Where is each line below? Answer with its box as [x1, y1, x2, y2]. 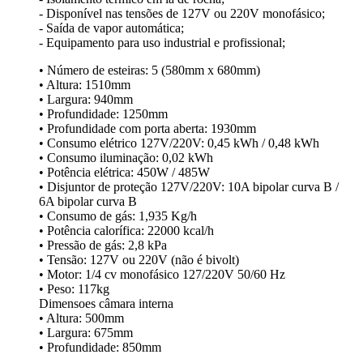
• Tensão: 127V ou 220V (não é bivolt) [39, 253, 239, 267]
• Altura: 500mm [39, 311, 124, 326]
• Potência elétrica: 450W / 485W [39, 165, 210, 180]
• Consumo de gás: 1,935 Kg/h [39, 209, 197, 224]
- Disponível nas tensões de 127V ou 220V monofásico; [39, 6, 325, 21]
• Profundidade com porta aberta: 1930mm [39, 122, 256, 136]
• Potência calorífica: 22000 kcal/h [39, 224, 214, 238]
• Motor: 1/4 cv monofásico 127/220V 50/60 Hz [39, 267, 285, 282]
